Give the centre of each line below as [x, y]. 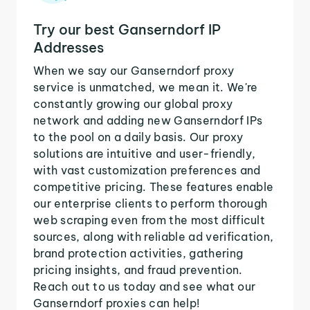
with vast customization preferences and [147, 170]
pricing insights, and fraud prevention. [138, 270]
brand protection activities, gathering [138, 253]
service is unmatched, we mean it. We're [146, 87]
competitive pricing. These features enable [154, 186]
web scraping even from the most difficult [149, 220]
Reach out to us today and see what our [145, 286]
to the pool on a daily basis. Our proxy [138, 137]
